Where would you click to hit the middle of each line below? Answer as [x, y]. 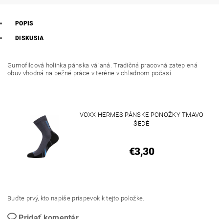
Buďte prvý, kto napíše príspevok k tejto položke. [76, 198]
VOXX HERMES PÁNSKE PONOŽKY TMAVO [142, 115]
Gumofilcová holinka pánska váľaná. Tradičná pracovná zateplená [102, 65]
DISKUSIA [30, 38]
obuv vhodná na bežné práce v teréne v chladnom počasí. [90, 73]
